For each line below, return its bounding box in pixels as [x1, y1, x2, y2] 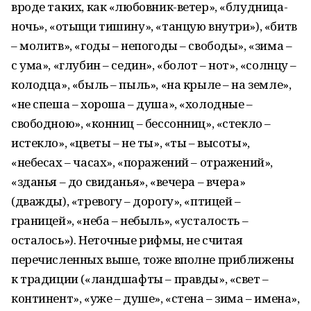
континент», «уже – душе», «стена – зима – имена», [11, 290, 300, 306]
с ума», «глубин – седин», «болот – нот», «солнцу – [11, 57, 296, 73]
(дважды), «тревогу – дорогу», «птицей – [11, 193, 241, 209]
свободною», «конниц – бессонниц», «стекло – [11, 115, 271, 131]
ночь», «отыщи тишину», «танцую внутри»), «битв [11, 18, 297, 34]
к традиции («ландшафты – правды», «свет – [11, 271, 269, 287]
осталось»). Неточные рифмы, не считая [11, 232, 243, 248]
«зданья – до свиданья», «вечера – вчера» [11, 174, 246, 190]
